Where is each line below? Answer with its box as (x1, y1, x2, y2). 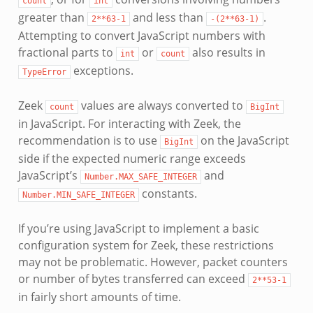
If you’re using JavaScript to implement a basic (17, 220, 259, 236)
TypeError (22, 66, 66, 77)
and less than (129, 9, 206, 25)
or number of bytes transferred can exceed (17, 270, 248, 286)
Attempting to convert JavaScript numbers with (17, 27, 265, 43)
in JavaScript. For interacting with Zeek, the (17, 115, 241, 131)
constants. (138, 185, 197, 201)
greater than (17, 9, 87, 25)
